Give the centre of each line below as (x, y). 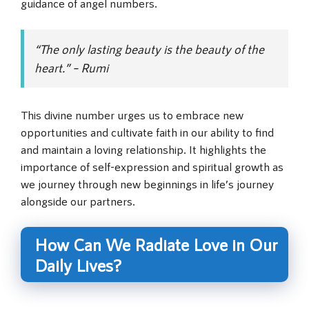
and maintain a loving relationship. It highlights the (143, 149)
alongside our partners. (78, 200)
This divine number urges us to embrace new (132, 114)
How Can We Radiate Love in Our (156, 244)
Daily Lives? (78, 265)
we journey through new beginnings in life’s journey (147, 183)
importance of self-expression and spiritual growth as (152, 166)
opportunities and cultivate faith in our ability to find (147, 131)
